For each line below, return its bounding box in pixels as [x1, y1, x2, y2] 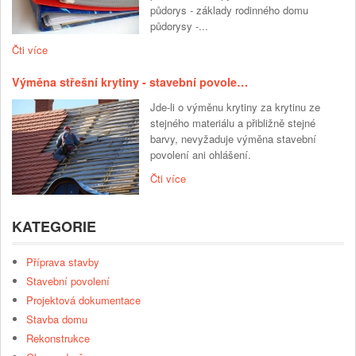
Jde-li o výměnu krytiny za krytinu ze [150, 99, 320, 115]
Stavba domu [26, 311, 87, 327]
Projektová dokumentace [26, 292, 141, 308]
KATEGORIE [12, 216, 96, 238]
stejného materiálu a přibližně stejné [150, 115, 315, 131]
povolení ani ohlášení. [150, 147, 251, 163]
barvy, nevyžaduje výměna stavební [150, 131, 316, 147]
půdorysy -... [150, 18, 208, 34]
